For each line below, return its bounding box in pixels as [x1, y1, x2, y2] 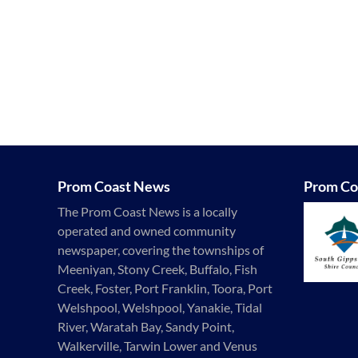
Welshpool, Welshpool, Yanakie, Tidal [58, 300, 262, 316]
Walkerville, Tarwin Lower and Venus [58, 338, 257, 354]
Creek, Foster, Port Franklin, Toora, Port [58, 280, 272, 296]
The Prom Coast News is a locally [58, 204, 237, 220]
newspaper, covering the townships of [58, 242, 264, 258]
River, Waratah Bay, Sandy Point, [58, 319, 234, 335]
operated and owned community [58, 223, 236, 239]
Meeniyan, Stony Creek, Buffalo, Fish [58, 261, 257, 277]
